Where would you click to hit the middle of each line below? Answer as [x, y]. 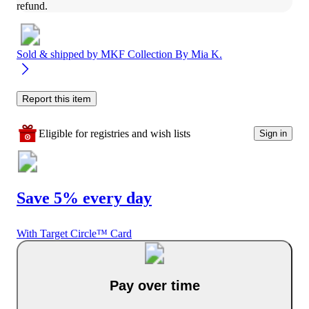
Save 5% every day [84, 198]
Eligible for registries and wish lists [114, 133]
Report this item [57, 98]
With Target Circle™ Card [74, 234]
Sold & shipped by [59, 54]
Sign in [273, 134]
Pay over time [154, 286]
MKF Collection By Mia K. [161, 54]
